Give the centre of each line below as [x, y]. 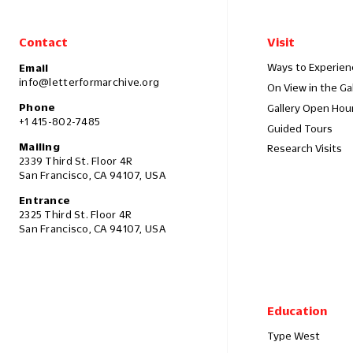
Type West [294, 335]
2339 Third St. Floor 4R [76, 161]
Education [297, 310]
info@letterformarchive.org [89, 82]
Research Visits [305, 149]
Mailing [39, 147]
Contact [43, 42]
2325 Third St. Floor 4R [76, 215]
